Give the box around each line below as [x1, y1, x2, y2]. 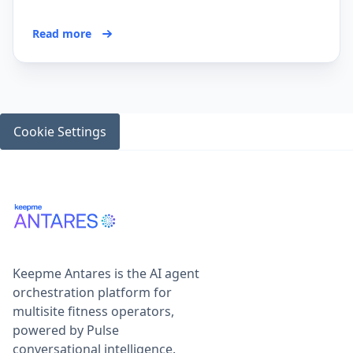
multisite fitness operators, [13, 303, 174, 321]
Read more [32, 26, 91, 42]
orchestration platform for [13, 284, 172, 302]
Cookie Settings [13, 123, 106, 141]
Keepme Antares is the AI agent [13, 265, 199, 283]
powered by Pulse [13, 321, 119, 340]
